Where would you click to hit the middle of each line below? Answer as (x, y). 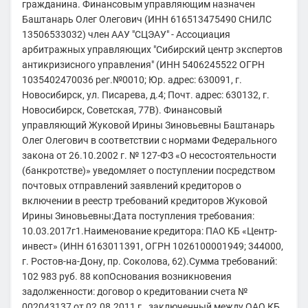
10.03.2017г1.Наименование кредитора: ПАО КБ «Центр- (149, 231)
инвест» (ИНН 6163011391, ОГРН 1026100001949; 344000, (152, 246)
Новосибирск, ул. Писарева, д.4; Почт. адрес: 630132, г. (145, 95)
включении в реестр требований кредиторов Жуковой (144, 200)
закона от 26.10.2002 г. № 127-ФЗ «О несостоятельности (149, 155)
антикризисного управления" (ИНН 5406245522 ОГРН (143, 64)
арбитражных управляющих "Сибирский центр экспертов (152, 49)
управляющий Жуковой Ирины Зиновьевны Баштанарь (148, 125)
